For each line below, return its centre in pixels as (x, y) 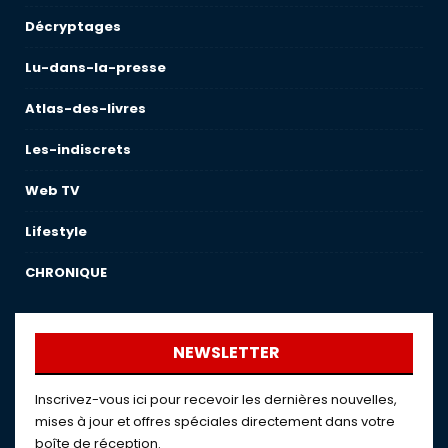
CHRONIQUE (66, 273)
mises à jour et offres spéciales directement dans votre (215, 421)
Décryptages (73, 27)
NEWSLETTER (226, 352)
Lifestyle (56, 232)
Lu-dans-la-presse (95, 68)
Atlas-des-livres (85, 109)
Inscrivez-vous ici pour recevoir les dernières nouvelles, (216, 399)
